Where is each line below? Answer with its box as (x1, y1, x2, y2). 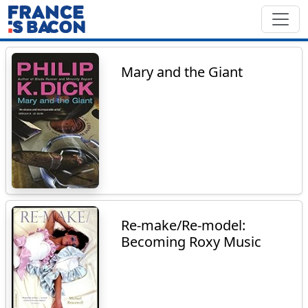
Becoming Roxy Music (121, 232, 262, 251)
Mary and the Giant (121, 63, 243, 81)
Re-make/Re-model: (121, 215, 246, 234)
